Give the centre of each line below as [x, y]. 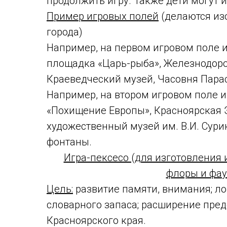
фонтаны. [69, 142]
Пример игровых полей [103, 16]
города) [65, 32]
